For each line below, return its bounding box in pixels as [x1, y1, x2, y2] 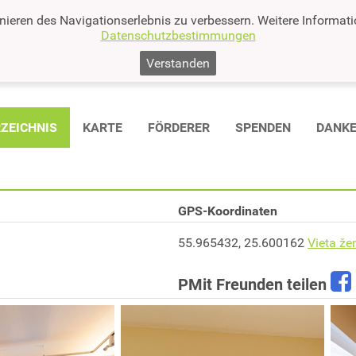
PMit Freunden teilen [178, 274, 331, 294]
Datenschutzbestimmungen [100, 28, 256, 43]
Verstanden [146, 56, 210, 71]
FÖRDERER [147, 119, 210, 135]
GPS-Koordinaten [178, 203, 277, 219]
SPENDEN [234, 119, 291, 135]
